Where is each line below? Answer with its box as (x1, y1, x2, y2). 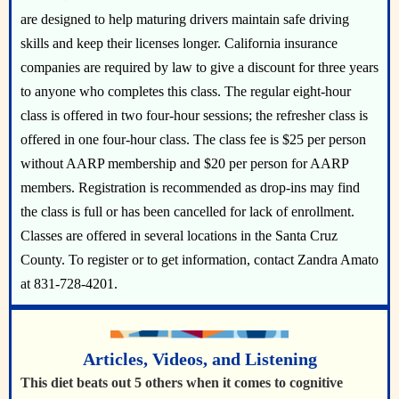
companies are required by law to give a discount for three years (20, 60, 379, 75)
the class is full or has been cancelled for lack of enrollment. (20, 204, 354, 219)
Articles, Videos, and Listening (82, 349, 317, 369)
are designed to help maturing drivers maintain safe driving (20, 12, 349, 27)
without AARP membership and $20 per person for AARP (20, 156, 348, 171)
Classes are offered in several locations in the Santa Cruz (20, 228, 338, 243)
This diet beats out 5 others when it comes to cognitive (20, 375, 343, 390)
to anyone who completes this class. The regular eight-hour (20, 84, 351, 99)
